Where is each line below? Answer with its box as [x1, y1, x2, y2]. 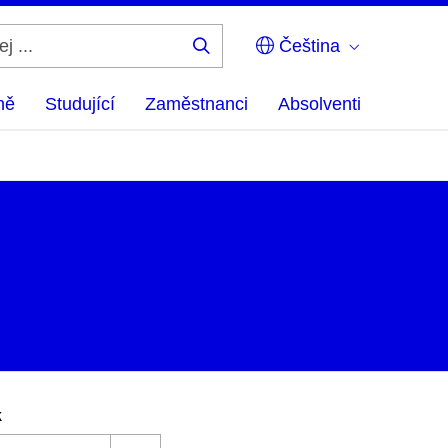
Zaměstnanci [145, 94, 248, 114]
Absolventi [278, 94, 361, 114]
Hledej [200, 53, 264, 69]
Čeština [274, 36, 340, 56]
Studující [45, 94, 115, 114]
